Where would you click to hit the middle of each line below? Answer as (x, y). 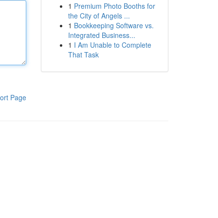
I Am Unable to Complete (112, 45)
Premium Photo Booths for (114, 6)
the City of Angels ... (99, 16)
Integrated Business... (101, 35)
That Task (83, 54)
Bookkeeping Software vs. (114, 25)
